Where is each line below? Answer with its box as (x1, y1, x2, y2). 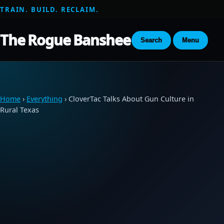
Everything (26, 94, 62, 103)
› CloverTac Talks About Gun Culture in (62, 94, 194, 103)
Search (140, 36, 162, 44)
